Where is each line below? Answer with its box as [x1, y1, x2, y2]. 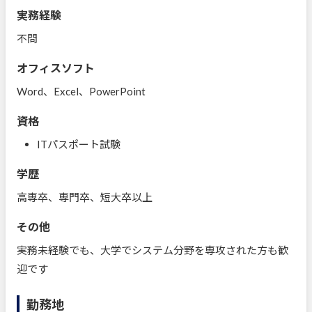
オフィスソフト [17, 61, 95, 75]
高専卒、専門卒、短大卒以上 [17, 191, 153, 204]
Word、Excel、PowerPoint [17, 85, 146, 98]
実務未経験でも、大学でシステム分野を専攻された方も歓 [17, 244, 288, 257]
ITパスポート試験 [36, 138, 120, 151]
